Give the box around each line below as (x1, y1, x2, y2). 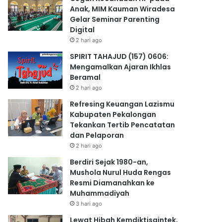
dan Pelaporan (70, 130, 124, 140)
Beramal (70, 72, 101, 82)
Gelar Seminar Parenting (70, 14, 160, 24)
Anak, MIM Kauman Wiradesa (70, 4, 175, 14)
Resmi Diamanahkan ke (70, 178, 155, 188)
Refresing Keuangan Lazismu (70, 99, 175, 109)
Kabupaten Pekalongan (70, 110, 157, 119)
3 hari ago (76, 200, 103, 207)
